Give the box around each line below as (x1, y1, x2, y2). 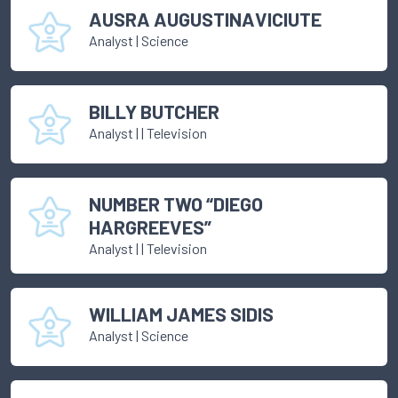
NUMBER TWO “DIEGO (89, 192, 263, 216)
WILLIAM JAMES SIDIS (89, 302, 274, 326)
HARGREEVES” (89, 215, 211, 239)
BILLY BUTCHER (89, 99, 219, 123)
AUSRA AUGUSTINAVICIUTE (89, 7, 322, 31)
